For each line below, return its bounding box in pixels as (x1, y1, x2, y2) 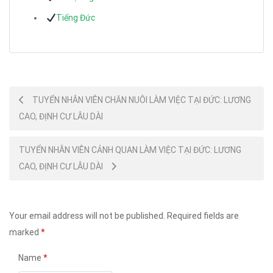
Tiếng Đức (55, 13, 95, 23)
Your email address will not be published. (9, 211, 165, 221)
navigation (9, 116, 80, 137)
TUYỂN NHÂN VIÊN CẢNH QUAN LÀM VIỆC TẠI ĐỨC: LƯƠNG (19, 145, 241, 155)
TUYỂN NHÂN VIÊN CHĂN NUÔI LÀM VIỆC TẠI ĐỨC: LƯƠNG (30, 95, 251, 105)
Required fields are (167, 211, 239, 221)
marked (9, 227, 41, 238)
